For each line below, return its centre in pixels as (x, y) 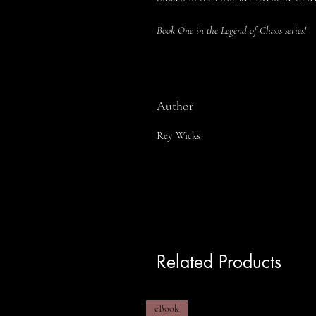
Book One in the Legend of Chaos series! (231, 30)
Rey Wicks (178, 135)
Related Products (219, 262)
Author (175, 106)
